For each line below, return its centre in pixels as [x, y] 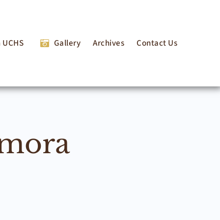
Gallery [67, 43]
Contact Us [157, 43]
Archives [109, 43]
